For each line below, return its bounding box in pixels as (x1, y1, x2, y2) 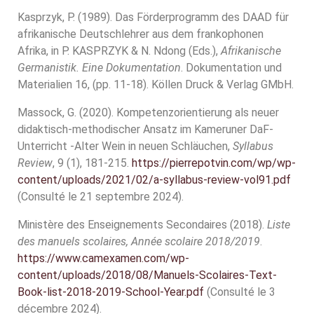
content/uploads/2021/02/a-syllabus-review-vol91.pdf (18, 173, 291, 186)
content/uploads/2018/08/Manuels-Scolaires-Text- (18, 268, 277, 282)
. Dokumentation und (181, 61, 282, 74)
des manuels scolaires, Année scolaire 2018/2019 (18, 235, 260, 248)
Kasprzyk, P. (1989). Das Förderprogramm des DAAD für (18, 11, 289, 24)
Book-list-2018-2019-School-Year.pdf (18, 285, 204, 299)
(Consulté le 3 (204, 285, 275, 299)
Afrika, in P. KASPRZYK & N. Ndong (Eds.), (18, 44, 221, 57)
